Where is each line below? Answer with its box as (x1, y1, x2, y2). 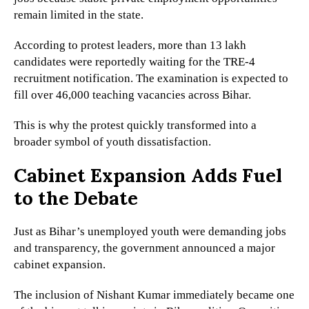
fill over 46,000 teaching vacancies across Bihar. (14, 88, 251, 102)
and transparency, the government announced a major (14, 241, 275, 255)
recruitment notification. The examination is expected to (14, 72, 288, 86)
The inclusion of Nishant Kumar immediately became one (14, 288, 295, 302)
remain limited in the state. (14, 8, 143, 22)
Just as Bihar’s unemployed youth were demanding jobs (14, 225, 286, 239)
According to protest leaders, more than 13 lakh (14, 39, 246, 52)
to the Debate (14, 186, 138, 211)
